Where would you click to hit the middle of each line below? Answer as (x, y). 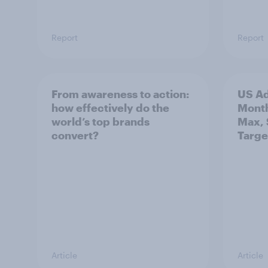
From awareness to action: (120, 94)
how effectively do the (110, 107)
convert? (75, 135)
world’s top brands (100, 121)
